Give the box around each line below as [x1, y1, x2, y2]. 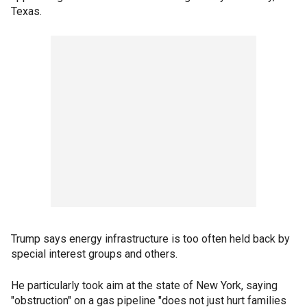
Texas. [11, 5, 42, 19]
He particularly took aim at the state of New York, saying [11, 279, 278, 293]
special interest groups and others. [11, 247, 177, 261]
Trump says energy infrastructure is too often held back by [11, 232, 290, 246]
